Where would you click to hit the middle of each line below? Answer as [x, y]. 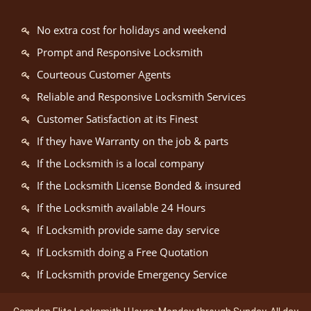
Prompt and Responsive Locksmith [120, 52]
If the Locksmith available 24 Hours [121, 208]
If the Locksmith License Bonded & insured [139, 185]
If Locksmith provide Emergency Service [132, 274]
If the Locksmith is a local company [120, 163]
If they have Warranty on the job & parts [133, 141]
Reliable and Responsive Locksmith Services [141, 96]
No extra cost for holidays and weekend [132, 30]
